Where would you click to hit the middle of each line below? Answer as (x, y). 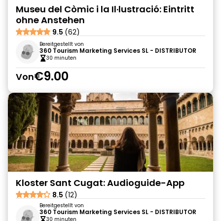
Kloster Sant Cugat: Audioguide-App (100, 183)
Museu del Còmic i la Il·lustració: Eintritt (105, 9)
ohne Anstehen (50, 20)
